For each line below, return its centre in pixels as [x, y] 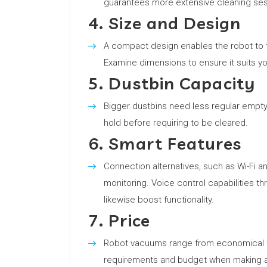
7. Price [119, 220]
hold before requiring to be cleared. [176, 123]
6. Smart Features [165, 143]
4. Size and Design [164, 23]
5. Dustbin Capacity [172, 83]
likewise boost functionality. [159, 200]
